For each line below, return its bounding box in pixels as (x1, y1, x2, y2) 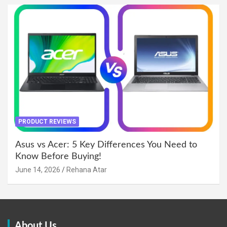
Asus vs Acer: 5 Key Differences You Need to (15, 140, 197, 150)
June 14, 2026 (15, 166, 60, 174)
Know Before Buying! (15, 152, 101, 162)
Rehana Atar (66, 166, 107, 174)
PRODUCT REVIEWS (18, 118, 76, 126)
